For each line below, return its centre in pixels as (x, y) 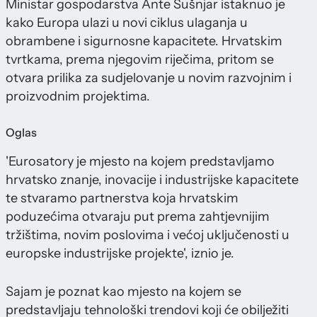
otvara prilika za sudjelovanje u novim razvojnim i (149, 78)
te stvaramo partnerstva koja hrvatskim (122, 198)
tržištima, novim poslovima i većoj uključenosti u (148, 235)
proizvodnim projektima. (78, 97)
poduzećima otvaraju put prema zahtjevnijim (138, 217)
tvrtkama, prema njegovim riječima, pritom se (140, 60)
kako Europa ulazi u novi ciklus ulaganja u (127, 23)
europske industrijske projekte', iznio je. (120, 254)
